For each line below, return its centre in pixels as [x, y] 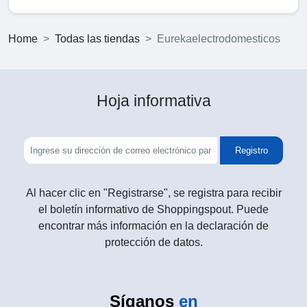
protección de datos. [153, 243]
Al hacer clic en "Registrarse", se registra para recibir [153, 193]
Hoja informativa [153, 101]
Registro [252, 151]
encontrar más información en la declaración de [153, 226]
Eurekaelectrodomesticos [219, 39]
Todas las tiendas [97, 39]
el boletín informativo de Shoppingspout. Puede [153, 210]
